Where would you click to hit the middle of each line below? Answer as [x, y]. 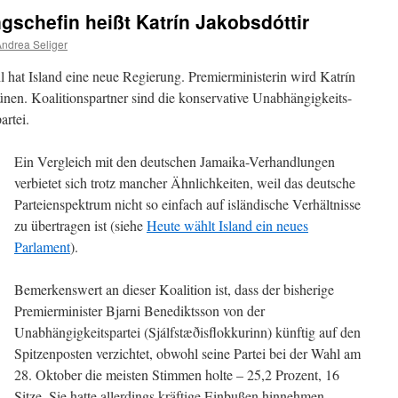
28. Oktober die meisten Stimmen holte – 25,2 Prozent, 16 [177, 374]
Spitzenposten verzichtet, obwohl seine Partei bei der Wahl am [187, 353]
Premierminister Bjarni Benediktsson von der [139, 310]
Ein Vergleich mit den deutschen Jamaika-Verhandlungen [175, 161]
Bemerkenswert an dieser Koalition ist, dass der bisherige [174, 289]
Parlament [42, 247]
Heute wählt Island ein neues [227, 225]
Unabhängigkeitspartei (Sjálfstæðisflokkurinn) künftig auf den [187, 332]
